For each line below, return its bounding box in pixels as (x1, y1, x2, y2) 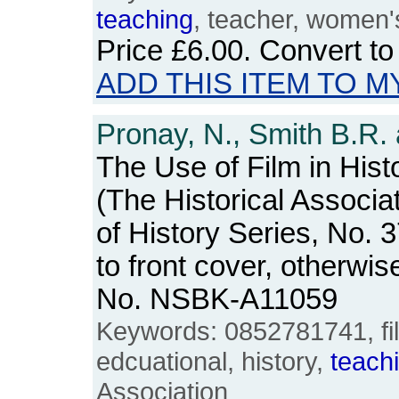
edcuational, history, (96, 346, 330, 376)
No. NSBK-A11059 (96, 283, 338, 315)
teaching (96, 4, 193, 34)
